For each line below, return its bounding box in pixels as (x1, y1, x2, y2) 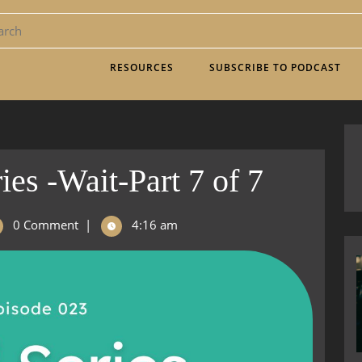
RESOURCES (110, 61, 174, 74)
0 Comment (10, 217, 78, 233)
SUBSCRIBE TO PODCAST (209, 61, 341, 74)
